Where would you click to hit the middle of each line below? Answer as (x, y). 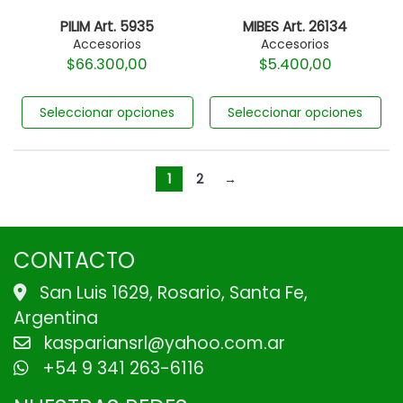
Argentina (56, 318)
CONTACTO (74, 260)
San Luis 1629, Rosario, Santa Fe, (171, 292)
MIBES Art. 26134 (296, 27)
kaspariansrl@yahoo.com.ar (162, 343)
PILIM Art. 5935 (107, 27)
